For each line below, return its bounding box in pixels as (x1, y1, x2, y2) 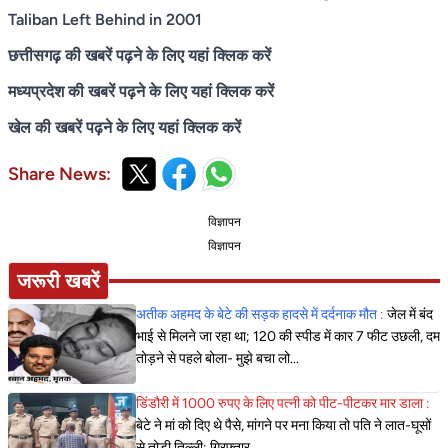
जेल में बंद (387, 306, 433, 324)
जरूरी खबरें (17, 269, 100, 294)
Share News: (8, 163, 111, 186)
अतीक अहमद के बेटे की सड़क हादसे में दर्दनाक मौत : (136, 306, 387, 324)
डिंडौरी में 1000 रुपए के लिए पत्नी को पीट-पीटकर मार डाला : (136, 395, 430, 413)
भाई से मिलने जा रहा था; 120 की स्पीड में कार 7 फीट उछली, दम (136, 328, 440, 346)
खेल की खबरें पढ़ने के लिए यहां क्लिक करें (8, 118, 241, 138)
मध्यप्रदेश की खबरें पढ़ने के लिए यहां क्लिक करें (8, 82, 274, 102)
